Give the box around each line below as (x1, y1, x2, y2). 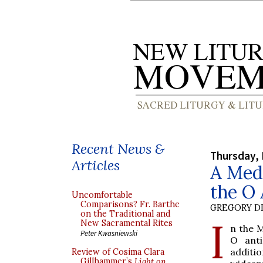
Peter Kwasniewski (80, 228, 137, 238)
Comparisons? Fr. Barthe (80, 199, 180, 210)
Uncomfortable (72, 190, 133, 200)
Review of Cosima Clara (72, 247, 164, 257)
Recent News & (72, 140, 164, 158)
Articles (72, 156, 120, 174)
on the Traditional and (80, 208, 171, 219)
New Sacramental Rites (80, 218, 173, 228)
